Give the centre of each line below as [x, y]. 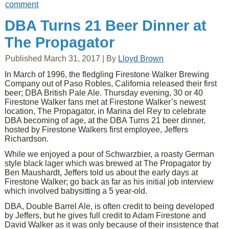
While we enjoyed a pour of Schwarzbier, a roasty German [110, 154]
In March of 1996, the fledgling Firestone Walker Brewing [107, 74]
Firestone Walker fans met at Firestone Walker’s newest [105, 102]
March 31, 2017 [72, 59]
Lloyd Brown [141, 59]
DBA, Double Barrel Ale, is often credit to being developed [110, 206]
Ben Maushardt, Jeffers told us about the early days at [101, 173]
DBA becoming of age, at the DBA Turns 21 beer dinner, [105, 120]
